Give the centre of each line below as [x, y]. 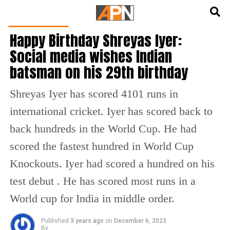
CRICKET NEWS [40, 21]
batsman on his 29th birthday [99, 72]
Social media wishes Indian [91, 56]
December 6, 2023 [140, 221]
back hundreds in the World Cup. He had [103, 129]
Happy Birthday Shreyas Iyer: [95, 40]
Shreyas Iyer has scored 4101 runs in [94, 94]
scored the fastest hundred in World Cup [101, 146]
